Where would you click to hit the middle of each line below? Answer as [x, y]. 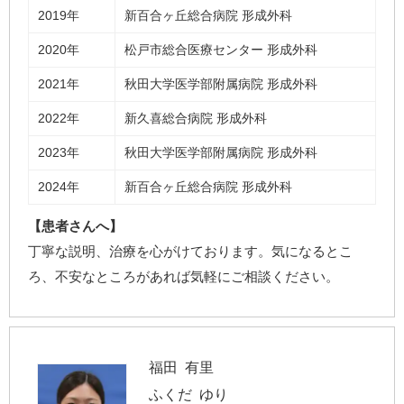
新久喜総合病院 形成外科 [196, 118]
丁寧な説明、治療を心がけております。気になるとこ [190, 251]
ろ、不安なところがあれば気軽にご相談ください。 [184, 276]
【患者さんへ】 [75, 225]
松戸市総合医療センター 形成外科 [221, 49]
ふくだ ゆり [188, 394]
